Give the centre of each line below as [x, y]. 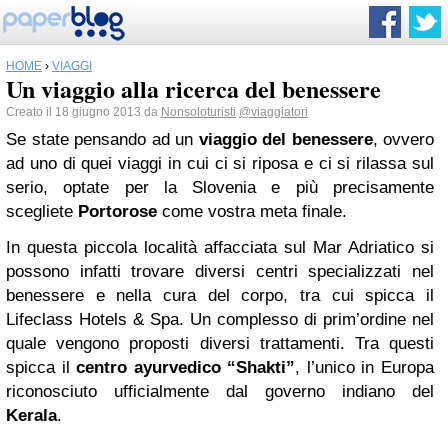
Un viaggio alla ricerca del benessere [193, 88]
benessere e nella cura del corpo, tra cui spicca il [220, 295]
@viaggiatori [273, 112]
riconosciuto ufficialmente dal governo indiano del [220, 391]
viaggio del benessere [285, 139]
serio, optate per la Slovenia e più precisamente [220, 187]
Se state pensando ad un [102, 139]
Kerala [31, 415]
